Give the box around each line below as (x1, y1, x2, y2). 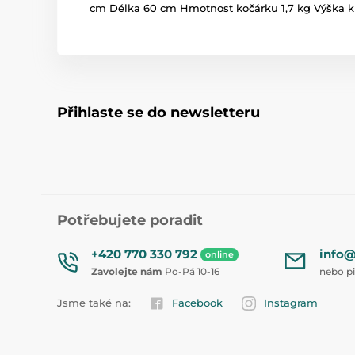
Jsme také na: (57, 296, 131, 309)
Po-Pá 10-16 (162, 265, 219, 277)
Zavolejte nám (91, 265, 162, 277)
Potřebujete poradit (57, 211, 203, 229)
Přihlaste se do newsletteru (57, 103, 260, 121)
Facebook (172, 296, 223, 309)
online (205, 248, 234, 260)
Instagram (264, 296, 318, 309)
